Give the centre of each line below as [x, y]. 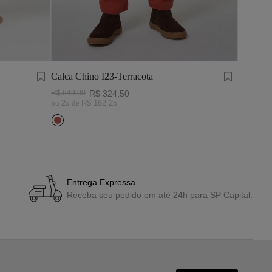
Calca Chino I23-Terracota [102, 76]
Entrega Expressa [101, 182]
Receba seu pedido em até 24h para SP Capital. [159, 195]
